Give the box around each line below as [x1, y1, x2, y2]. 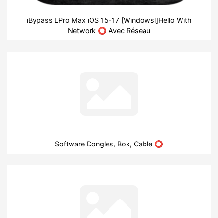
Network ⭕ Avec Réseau [68, 26, 150, 35]
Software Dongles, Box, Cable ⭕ [55, 139, 163, 148]
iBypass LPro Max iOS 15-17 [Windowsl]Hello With [26, 16, 192, 24]
